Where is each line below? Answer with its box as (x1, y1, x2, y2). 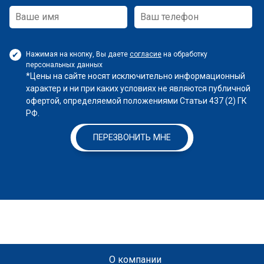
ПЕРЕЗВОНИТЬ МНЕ (93, 132, 171, 143)
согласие (130, 50, 161, 58)
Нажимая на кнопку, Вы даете (26, 50, 130, 58)
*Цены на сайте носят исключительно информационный (26, 71, 245, 81)
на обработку (161, 50, 207, 58)
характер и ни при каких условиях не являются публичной (26, 84, 250, 93)
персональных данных (26, 61, 103, 69)
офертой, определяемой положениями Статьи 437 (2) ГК (26, 96, 247, 105)
